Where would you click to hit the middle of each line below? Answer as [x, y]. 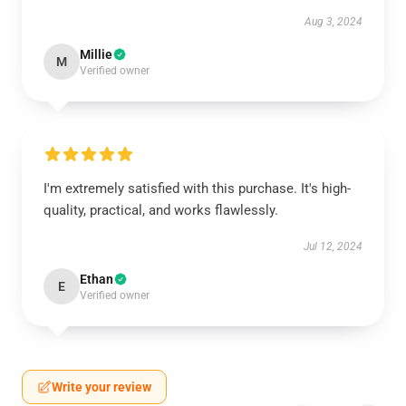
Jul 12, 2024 [333, 246]
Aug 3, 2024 [333, 22]
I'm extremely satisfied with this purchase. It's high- [197, 188]
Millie [96, 54]
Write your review [101, 387]
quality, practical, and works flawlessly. [161, 210]
